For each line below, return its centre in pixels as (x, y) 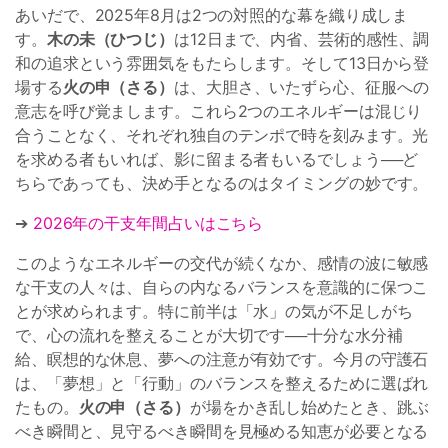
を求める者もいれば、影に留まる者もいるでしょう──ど (217, 159)
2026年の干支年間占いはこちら (148, 223)
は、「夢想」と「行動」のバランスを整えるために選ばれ (222, 383)
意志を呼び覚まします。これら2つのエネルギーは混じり (219, 111)
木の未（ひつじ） (110, 39)
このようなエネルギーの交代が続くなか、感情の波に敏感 (222, 263)
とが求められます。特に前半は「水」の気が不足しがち (214, 311)
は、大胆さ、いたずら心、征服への (301, 87)
